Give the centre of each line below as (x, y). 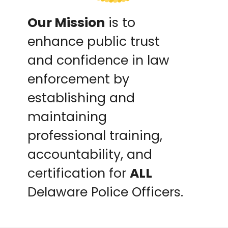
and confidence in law (99, 60)
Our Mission (66, 22)
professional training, (95, 135)
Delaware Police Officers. (106, 192)
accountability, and (90, 154)
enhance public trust (94, 41)
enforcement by (79, 79)
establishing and (81, 98)
